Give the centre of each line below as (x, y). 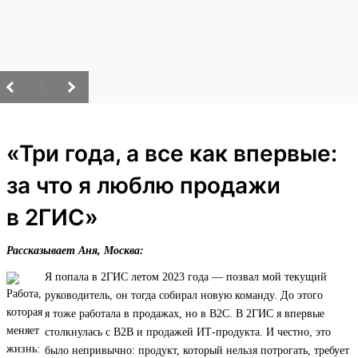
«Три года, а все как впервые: (172, 154)
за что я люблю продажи (143, 186)
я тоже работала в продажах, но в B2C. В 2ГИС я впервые (185, 314)
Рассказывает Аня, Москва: (75, 251)
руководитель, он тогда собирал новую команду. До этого (184, 296)
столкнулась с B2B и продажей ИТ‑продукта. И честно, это (188, 332)
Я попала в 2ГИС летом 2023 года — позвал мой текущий (186, 277)
